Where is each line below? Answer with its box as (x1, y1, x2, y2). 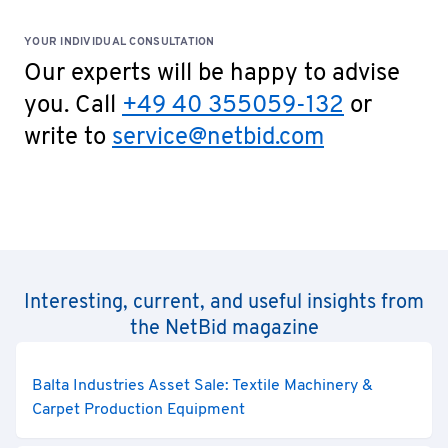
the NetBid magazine (129, 316, 319, 342)
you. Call (24, 91, 122, 121)
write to (24, 123, 112, 153)
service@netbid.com (112, 123, 324, 153)
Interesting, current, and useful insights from (24, 290, 424, 316)
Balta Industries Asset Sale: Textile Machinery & (32, 376, 373, 396)
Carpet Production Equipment (32, 400, 245, 420)
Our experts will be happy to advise (24, 59, 400, 89)
